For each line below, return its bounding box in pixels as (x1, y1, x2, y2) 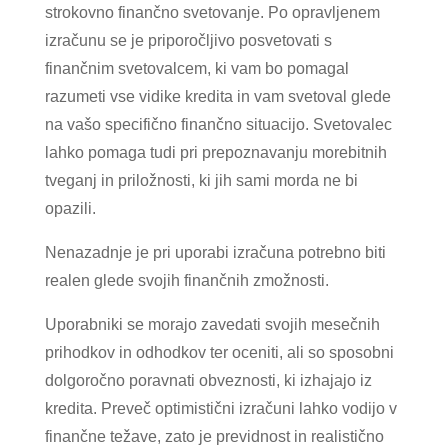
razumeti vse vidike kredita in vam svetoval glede (44, 87, 391, 105)
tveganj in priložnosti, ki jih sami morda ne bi (44, 171, 358, 189)
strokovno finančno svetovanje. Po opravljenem (44, 3, 380, 21)
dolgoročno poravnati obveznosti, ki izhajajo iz (44, 371, 372, 389)
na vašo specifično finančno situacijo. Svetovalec (44, 115, 392, 133)
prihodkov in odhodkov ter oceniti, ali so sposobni (44, 343, 394, 361)
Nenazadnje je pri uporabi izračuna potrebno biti (44, 243, 386, 261)
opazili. (44, 199, 96, 217)
